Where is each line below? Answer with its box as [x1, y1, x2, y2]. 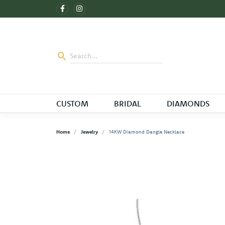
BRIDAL [114, 98, 141, 109]
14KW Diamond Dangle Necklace [109, 129, 184, 136]
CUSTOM [56, 98, 88, 109]
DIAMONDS [166, 98, 209, 109]
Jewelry [81, 129, 98, 136]
